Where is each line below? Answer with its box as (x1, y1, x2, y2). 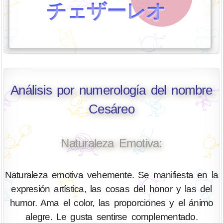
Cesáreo (89, 102, 134, 116)
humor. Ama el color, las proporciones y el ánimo (9, 198, 214, 209)
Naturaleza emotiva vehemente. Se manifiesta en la (4, 170, 219, 181)
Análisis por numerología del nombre (10, 83, 213, 98)
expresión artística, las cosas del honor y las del (11, 184, 212, 195)
